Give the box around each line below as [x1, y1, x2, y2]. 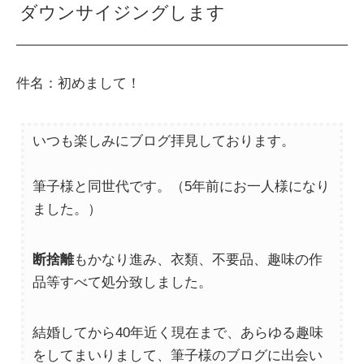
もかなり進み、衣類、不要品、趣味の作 [74, 252, 323, 268]
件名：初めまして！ [16, 76, 141, 92]
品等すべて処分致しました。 [32, 275, 213, 291]
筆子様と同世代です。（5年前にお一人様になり [32, 179, 331, 195]
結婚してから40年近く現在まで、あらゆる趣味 [32, 325, 324, 341]
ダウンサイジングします [19, 2, 226, 24]
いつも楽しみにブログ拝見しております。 [32, 133, 296, 149]
